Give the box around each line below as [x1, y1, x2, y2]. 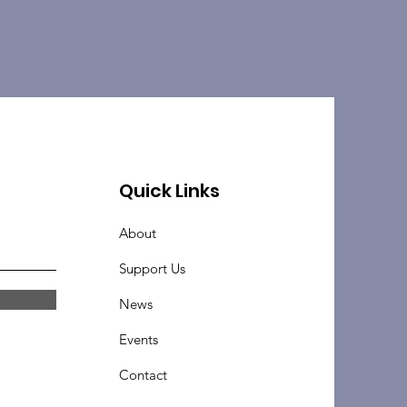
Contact [119, 366, 168, 383]
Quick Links [119, 178, 221, 203]
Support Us [119, 260, 186, 277]
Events [119, 331, 159, 348]
